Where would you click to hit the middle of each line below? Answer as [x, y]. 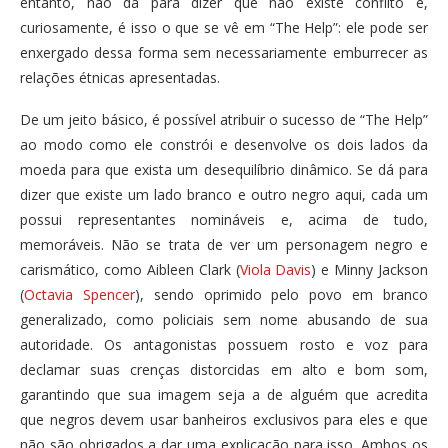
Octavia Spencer [79, 295]
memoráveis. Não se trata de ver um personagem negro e [224, 245]
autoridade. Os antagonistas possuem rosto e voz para [224, 345]
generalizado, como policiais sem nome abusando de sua [224, 320]
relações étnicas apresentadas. [120, 78]
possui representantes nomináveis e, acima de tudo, [224, 220]
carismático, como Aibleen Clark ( [130, 270]
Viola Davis [275, 270]
